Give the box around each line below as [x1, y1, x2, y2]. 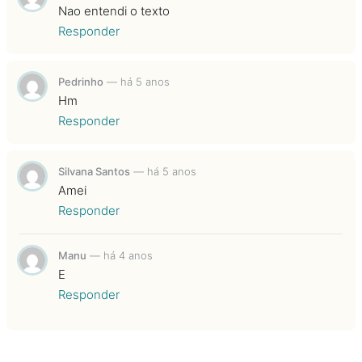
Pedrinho [58, 74, 103, 88]
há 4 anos [103, 248, 153, 262]
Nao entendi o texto [58, 2, 170, 19]
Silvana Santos [58, 164, 130, 178]
